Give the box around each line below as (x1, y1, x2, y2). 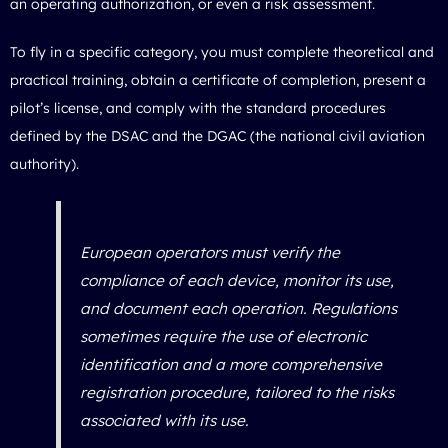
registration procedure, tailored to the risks (79, 383, 394, 403)
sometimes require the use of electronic (79, 327, 367, 347)
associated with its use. (79, 411, 249, 431)
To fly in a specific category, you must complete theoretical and (10, 42, 434, 61)
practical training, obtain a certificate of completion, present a (10, 70, 426, 89)
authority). (10, 154, 79, 173)
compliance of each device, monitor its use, (79, 271, 394, 291)
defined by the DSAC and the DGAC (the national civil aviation (10, 126, 425, 145)
